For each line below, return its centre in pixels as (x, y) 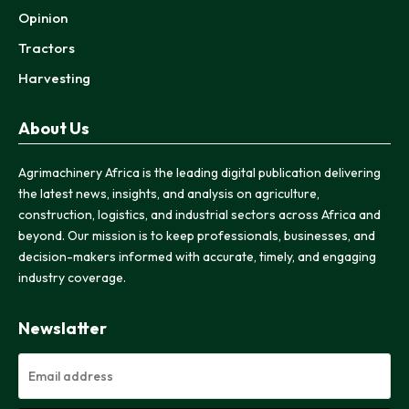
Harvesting (54, 78)
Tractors (47, 47)
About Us (54, 128)
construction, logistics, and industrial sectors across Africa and (199, 214)
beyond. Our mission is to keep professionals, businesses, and (197, 235)
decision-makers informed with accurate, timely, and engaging (197, 256)
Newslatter (63, 328)
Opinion (43, 17)
